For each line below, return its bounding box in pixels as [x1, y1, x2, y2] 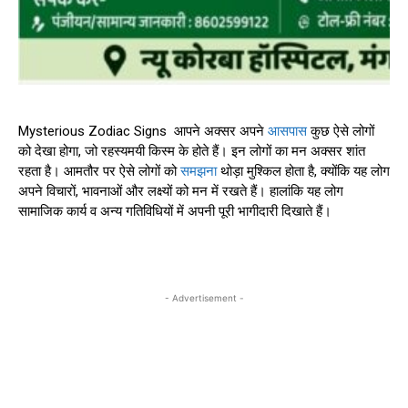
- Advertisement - [164, 292, 244, 304]
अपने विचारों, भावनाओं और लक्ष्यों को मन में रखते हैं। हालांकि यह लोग [18, 183, 343, 200]
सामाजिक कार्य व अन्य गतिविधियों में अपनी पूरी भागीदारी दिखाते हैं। [18, 203, 331, 220]
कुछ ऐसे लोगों [307, 123, 374, 140]
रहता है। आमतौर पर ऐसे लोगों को [18, 163, 180, 180]
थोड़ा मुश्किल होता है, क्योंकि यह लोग [217, 163, 390, 180]
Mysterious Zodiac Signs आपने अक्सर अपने [18, 123, 268, 140]
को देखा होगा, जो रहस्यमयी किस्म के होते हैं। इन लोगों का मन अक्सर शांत [18, 143, 365, 160]
